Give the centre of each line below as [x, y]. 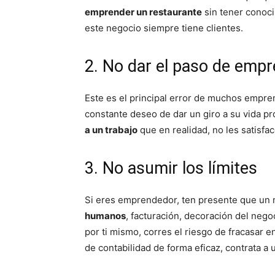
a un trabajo [111, 130]
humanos [105, 216]
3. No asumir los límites [171, 168]
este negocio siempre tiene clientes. [164, 28]
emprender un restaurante [143, 12]
